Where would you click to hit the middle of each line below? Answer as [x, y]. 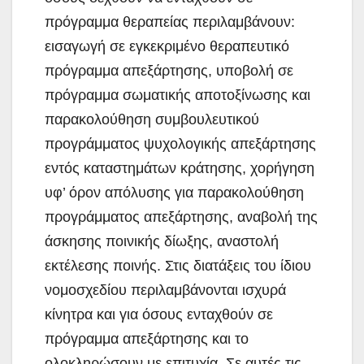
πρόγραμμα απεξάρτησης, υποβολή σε [169, 70]
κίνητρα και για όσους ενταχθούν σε [159, 314]
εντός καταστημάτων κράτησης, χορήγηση [180, 168]
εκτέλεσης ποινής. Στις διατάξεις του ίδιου [178, 265]
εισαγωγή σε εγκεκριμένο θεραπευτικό [167, 46]
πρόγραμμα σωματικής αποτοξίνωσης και [178, 95]
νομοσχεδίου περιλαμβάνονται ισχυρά [165, 290]
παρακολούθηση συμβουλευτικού [152, 119]
